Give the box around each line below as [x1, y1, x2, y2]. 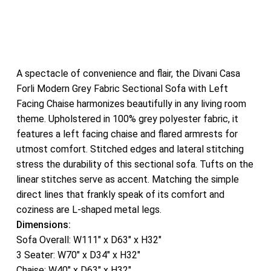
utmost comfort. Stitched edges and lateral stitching [16, 143, 244, 155]
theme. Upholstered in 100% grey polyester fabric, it [16, 113, 238, 125]
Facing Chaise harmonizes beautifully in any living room [16, 97, 246, 109]
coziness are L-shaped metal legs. [16, 203, 162, 215]
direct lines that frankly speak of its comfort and [16, 188, 224, 200]
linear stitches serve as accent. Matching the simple [16, 173, 239, 185]
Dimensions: [16, 218, 71, 230]
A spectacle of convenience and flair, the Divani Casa [16, 67, 240, 79]
